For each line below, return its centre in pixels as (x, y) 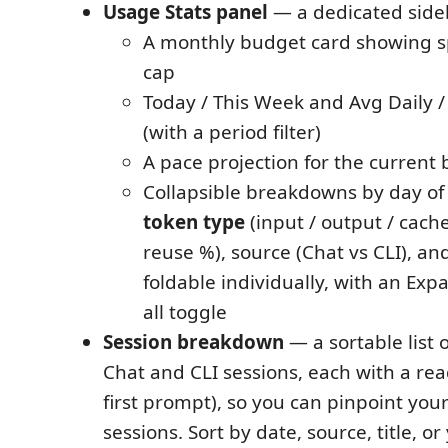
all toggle (185, 311)
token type (194, 221)
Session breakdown (193, 341)
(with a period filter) (232, 131)
